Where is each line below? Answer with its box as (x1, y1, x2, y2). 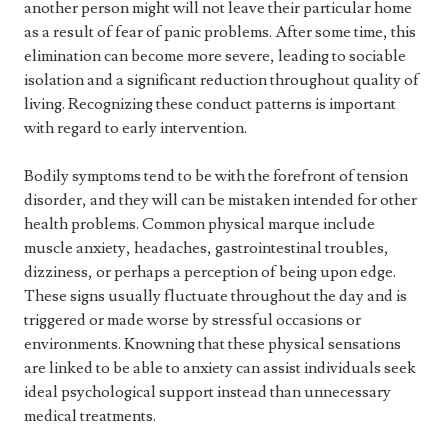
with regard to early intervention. (24, 118, 247, 139)
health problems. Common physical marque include (24, 214, 375, 235)
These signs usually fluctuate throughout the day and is (24, 286, 407, 307)
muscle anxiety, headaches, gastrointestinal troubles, (24, 238, 389, 259)
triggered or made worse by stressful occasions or (24, 310, 361, 331)
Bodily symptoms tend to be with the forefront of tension (24, 166, 408, 187)
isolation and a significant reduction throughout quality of (24, 70, 419, 91)
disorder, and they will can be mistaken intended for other (24, 190, 417, 211)
